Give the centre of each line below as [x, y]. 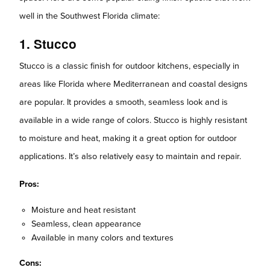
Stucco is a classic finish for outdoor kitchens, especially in [129, 66]
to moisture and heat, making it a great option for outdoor [128, 138]
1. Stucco [48, 43]
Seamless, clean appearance [86, 224]
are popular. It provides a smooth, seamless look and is [124, 102]
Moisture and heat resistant [83, 210]
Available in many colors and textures [102, 237]
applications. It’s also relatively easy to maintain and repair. [130, 156]
